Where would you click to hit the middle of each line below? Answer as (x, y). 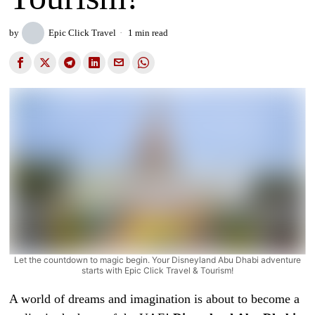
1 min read (147, 33)
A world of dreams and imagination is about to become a (155, 298)
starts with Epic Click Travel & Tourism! (157, 270)
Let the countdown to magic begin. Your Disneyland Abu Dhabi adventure (157, 259)
